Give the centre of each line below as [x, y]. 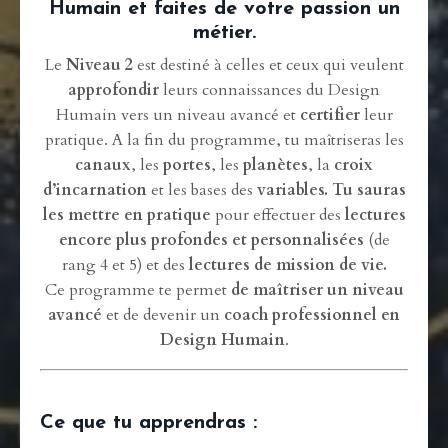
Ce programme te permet [137, 290]
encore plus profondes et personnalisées [211, 240]
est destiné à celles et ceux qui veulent [268, 65]
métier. [224, 33]
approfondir [113, 90]
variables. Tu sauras [331, 190]
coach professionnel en [312, 315]
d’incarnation [94, 190]
